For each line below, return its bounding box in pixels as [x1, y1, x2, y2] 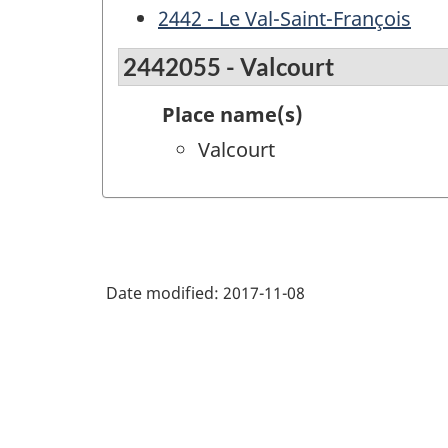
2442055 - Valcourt [123, 52, 334, 82]
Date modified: [106, 281, 223, 304]
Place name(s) [162, 101, 303, 129]
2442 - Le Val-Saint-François [158, 4, 411, 32]
